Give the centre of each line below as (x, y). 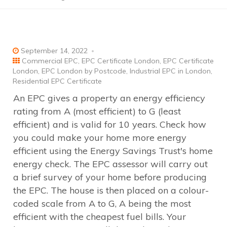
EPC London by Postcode (84, 71)
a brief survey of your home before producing (110, 177)
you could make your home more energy (100, 137)
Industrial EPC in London (170, 71)
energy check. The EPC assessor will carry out (110, 164)
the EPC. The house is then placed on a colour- (111, 190)
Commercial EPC (50, 61)
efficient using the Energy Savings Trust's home (113, 150)
